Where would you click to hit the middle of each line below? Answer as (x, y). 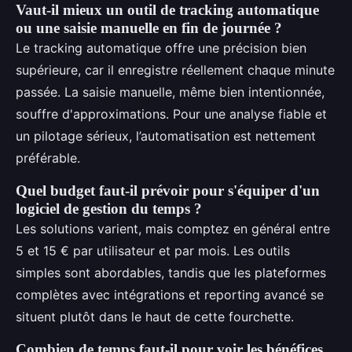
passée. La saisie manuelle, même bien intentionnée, (170, 92)
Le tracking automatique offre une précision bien (161, 48)
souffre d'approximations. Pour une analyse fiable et (171, 114)
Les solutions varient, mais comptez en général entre (173, 228)
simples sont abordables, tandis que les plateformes (171, 272)
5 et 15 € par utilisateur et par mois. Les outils (153, 250)
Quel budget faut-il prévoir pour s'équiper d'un (168, 190)
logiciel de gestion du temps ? (109, 208)
